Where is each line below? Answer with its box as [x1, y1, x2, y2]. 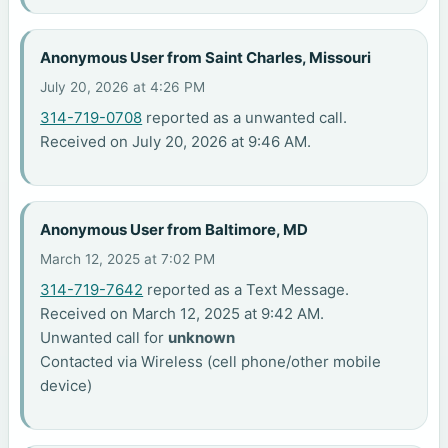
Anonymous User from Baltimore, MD [40, 219, 309, 239]
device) [40, 376, 93, 396]
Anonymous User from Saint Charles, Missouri [40, 47, 372, 67]
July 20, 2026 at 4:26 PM [40, 79, 206, 96]
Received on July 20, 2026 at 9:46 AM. [40, 132, 312, 152]
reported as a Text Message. [143, 280, 350, 300]
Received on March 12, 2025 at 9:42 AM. [40, 304, 325, 324]
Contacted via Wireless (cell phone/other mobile [40, 352, 382, 372]
